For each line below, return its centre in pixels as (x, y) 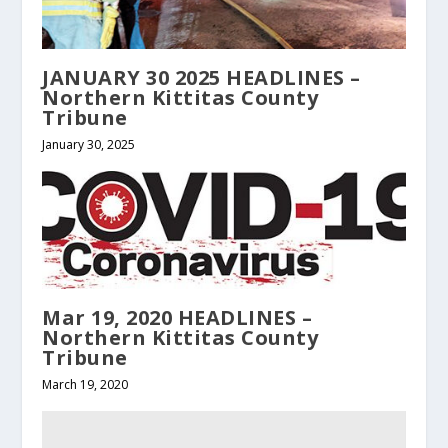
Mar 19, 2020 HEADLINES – (177, 317)
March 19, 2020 (85, 384)
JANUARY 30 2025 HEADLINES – (201, 77)
